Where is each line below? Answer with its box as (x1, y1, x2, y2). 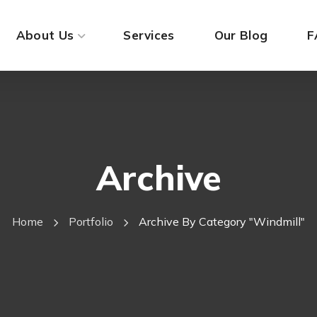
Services (123, 28, 175, 42)
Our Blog (214, 28, 268, 42)
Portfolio (69, 214, 113, 229)
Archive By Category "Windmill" (139, 214, 305, 229)
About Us (16, 28, 74, 42)
